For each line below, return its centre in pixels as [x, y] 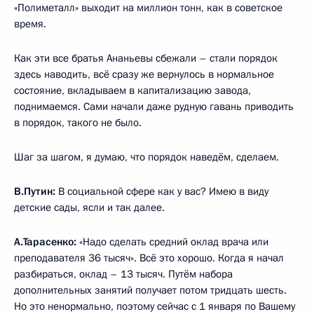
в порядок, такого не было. [78, 123]
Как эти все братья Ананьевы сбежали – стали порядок [146, 58]
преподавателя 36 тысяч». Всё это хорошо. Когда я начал [149, 258]
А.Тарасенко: [45, 242]
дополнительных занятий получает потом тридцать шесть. [150, 290]
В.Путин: [35, 191]
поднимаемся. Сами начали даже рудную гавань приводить [154, 107]
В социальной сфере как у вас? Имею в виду [162, 191]
